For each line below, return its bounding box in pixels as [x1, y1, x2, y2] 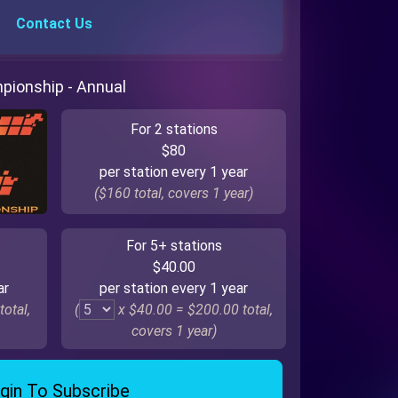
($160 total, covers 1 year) [94, 184, 253, 202]
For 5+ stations [125, 236, 222, 254]
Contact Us [16, 14, 92, 32]
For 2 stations [130, 120, 218, 138]
